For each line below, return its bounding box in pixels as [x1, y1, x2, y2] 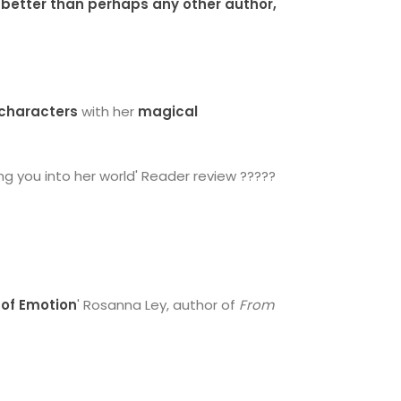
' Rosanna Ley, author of [77, 295, 240, 314]
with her [81, 102, 139, 121]
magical [138, 102, 199, 121]
